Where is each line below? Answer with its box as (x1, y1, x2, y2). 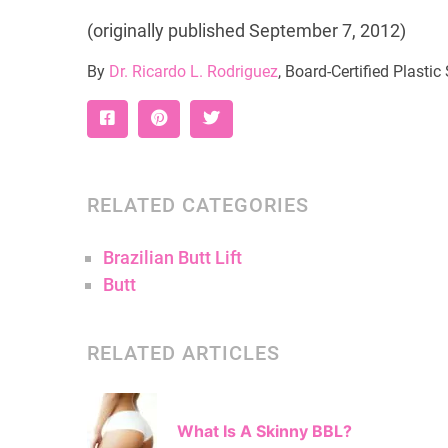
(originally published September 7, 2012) (87, 21, 406, 41)
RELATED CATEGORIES (87, 193, 309, 217)
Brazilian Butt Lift (103, 247, 242, 268)
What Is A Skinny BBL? (177, 421, 352, 441)
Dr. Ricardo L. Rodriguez (109, 62, 278, 81)
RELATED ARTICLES (87, 341, 280, 365)
